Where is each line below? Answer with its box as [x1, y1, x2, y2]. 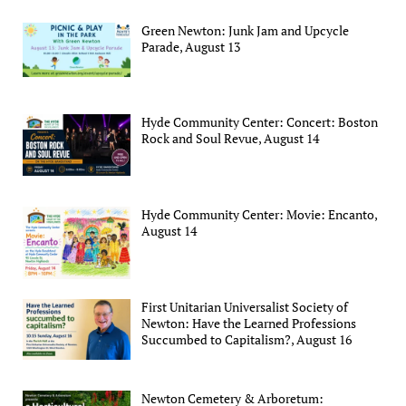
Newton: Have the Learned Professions [141, 314, 357, 332]
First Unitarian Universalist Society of [141, 297, 349, 315]
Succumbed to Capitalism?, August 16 [141, 330, 353, 348]
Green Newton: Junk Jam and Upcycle [141, 21, 350, 39]
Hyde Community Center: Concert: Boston [141, 113, 379, 131]
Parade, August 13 [141, 37, 241, 55]
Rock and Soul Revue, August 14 [141, 130, 320, 148]
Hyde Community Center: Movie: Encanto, [141, 205, 378, 223]
